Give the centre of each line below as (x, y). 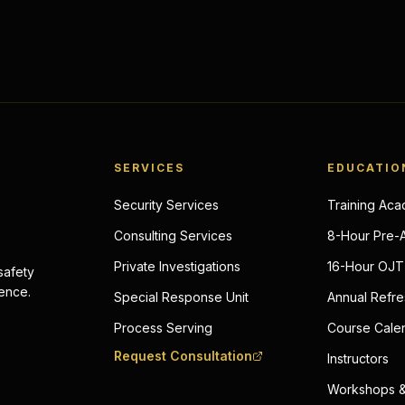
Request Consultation (184, 356)
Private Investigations (178, 266)
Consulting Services (174, 235)
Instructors (358, 358)
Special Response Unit (182, 297)
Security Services (167, 205)
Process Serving (164, 328)
